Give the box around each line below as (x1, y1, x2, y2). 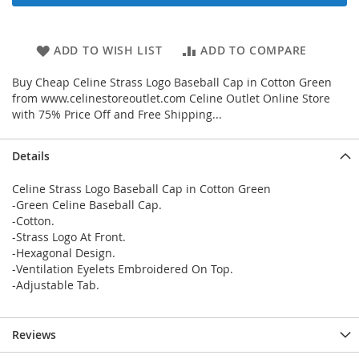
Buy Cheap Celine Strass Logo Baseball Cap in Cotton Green (12, 75, 332, 91)
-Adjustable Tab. (12, 277, 99, 293)
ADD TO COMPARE (200, 42, 307, 58)
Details (12, 148, 50, 164)
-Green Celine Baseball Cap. (12, 197, 162, 213)
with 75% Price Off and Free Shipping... (12, 107, 222, 123)
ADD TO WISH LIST (54, 42, 163, 58)
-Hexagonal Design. (12, 245, 115, 261)
